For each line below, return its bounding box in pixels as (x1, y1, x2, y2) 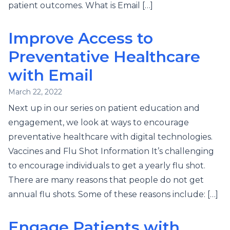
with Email (8, 66, 93, 85)
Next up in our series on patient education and (8, 103, 200, 113)
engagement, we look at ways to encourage (8, 118, 189, 127)
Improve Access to (8, 29, 153, 48)
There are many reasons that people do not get (8, 175, 204, 185)
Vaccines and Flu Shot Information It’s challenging (8, 146, 214, 156)
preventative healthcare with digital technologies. (8, 132, 217, 142)
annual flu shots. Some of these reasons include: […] (8, 189, 218, 199)
